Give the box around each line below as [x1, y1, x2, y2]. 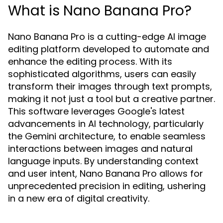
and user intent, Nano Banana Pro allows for [8, 167, 203, 180]
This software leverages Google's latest [8, 105, 185, 117]
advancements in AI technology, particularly [8, 117, 204, 130]
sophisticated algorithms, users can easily [8, 68, 196, 80]
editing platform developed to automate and [8, 43, 209, 55]
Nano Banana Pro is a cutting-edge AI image [8, 30, 206, 43]
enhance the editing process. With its [8, 55, 172, 68]
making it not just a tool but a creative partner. [8, 93, 215, 105]
